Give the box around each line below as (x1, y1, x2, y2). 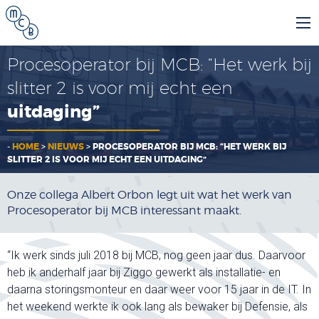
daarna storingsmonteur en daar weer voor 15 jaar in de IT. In (7, 283, 311, 297)
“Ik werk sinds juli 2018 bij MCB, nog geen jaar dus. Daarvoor (7, 249, 305, 263)
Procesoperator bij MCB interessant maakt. (7, 204, 241, 218)
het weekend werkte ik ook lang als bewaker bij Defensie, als (7, 300, 308, 314)
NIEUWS (48, 141, 84, 153)
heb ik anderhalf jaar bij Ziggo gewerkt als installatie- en (7, 266, 281, 280)
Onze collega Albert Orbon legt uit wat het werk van (7, 188, 292, 202)
